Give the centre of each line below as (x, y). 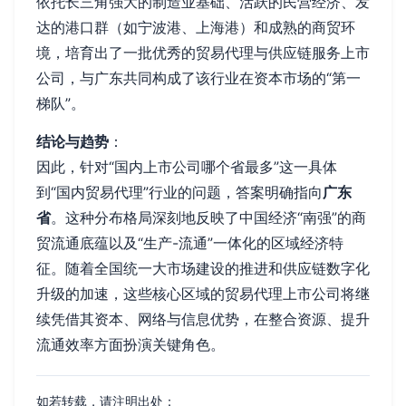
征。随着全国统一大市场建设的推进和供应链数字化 (203, 268)
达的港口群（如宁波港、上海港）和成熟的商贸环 (196, 27)
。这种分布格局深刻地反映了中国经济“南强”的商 (208, 217)
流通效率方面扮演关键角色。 (130, 344)
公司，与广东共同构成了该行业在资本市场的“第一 (198, 77)
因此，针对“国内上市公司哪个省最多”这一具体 (187, 166)
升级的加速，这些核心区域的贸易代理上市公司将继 (203, 293)
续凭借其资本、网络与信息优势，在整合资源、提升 (203, 319)
